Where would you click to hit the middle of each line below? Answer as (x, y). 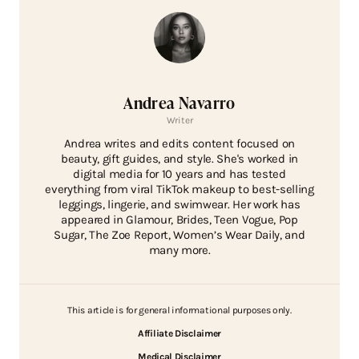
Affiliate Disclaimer (179, 333)
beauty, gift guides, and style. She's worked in (179, 158)
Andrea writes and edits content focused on (179, 143)
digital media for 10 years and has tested (179, 173)
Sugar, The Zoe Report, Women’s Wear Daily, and (179, 234)
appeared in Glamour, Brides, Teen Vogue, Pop (179, 219)
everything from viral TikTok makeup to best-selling (179, 189)
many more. (179, 250)
